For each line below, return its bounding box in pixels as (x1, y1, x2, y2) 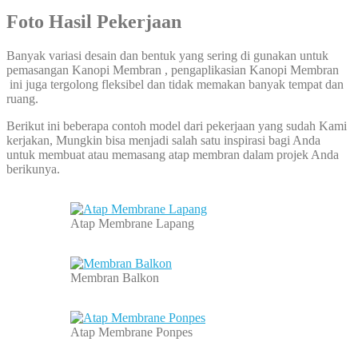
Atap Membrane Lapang (70, 217, 194, 231)
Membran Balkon (70, 271, 159, 285)
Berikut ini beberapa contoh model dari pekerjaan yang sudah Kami (6, 119, 347, 133)
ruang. (6, 92, 38, 106)
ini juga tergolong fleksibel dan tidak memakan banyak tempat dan (6, 78, 344, 92)
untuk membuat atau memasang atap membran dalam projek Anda (6, 148, 339, 162)
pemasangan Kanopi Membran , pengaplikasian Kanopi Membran (6, 63, 339, 78)
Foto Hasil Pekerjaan (6, 11, 181, 33)
